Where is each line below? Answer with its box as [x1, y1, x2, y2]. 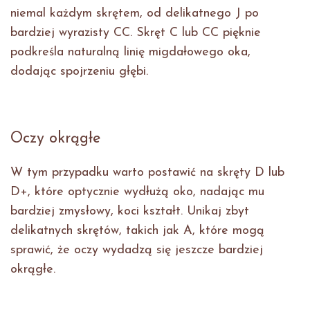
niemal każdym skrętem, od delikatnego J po [10, 7, 259, 21]
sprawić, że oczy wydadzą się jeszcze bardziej [10, 244, 263, 257]
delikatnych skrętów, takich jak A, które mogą [10, 224, 264, 238]
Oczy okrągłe [10, 131, 101, 147]
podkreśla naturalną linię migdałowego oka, [10, 46, 250, 60]
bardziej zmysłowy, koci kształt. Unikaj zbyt [10, 205, 249, 219]
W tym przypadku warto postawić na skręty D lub [10, 166, 284, 180]
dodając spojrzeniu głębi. [10, 65, 156, 79]
